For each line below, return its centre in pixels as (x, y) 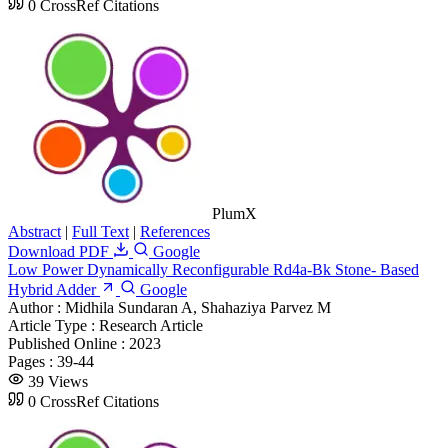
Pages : (32, 361)
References (175, 231)
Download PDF (60, 251)
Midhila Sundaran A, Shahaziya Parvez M (198, 307)
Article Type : (53, 325)
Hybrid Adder (52, 289)
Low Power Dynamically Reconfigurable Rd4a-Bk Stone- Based (213, 269)
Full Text (100, 231)
